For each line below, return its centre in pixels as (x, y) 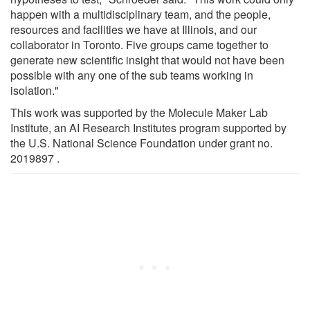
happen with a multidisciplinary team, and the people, (140, 14)
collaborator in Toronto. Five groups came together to (139, 44)
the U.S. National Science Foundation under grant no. (142, 143)
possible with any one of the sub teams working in (132, 75)
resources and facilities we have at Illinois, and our (134, 29)
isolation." (35, 90)
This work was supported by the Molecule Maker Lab (139, 112)
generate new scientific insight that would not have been (147, 60)
